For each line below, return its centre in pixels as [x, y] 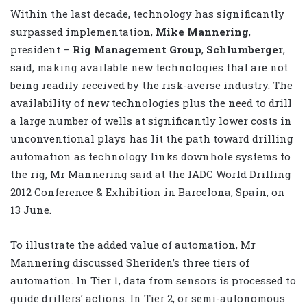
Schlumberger [245, 50]
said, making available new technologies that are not [149, 67]
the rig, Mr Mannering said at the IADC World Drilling [151, 174]
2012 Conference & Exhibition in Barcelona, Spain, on [148, 192]
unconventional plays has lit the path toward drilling [152, 139]
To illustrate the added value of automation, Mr [133, 245]
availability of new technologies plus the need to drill [151, 103]
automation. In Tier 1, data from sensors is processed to [153, 281]
